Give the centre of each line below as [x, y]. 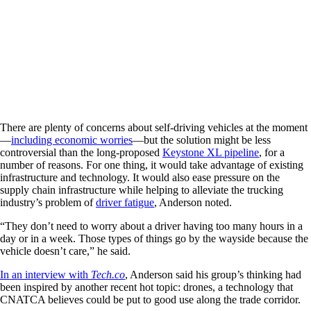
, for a [272, 153]
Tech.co [108, 275]
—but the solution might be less [202, 140]
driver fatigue [125, 203]
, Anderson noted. [193, 203]
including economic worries [72, 140]
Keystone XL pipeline [211, 153]
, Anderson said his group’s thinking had [213, 275]
